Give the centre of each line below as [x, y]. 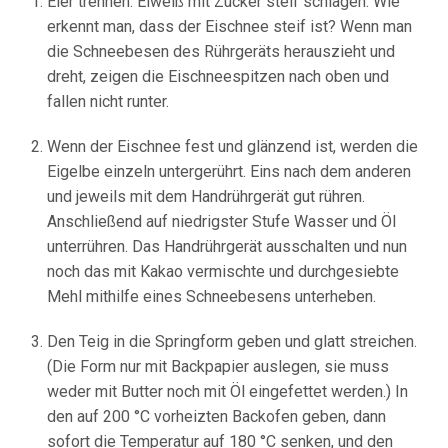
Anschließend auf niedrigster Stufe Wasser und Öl [222, 222]
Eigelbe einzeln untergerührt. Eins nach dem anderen [229, 172]
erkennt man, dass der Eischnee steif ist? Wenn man [230, 27]
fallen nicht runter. [108, 102]
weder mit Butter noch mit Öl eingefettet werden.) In [228, 392]
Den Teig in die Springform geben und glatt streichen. [232, 342]
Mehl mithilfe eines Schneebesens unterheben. [212, 297]
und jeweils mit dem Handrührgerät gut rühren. [206, 197]
